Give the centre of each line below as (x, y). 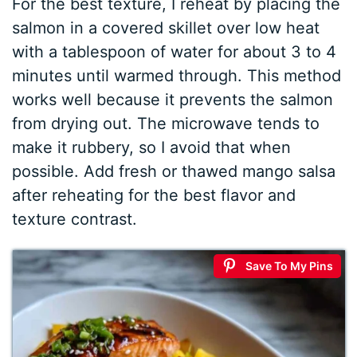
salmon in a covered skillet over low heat (166, 27)
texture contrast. (75, 219)
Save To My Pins (289, 265)
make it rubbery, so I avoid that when (152, 147)
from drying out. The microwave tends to (166, 123)
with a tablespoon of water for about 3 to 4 (175, 51)
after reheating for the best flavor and (154, 195)
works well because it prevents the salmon (173, 99)
